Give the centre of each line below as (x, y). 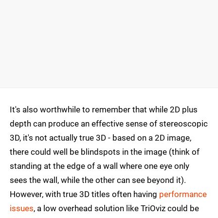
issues (22, 209)
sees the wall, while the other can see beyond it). (98, 180)
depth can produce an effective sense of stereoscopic (109, 124)
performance (183, 194)
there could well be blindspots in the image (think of (105, 152)
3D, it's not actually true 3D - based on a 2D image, (100, 138)
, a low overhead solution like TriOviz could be (116, 209)
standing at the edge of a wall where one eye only (100, 166)
